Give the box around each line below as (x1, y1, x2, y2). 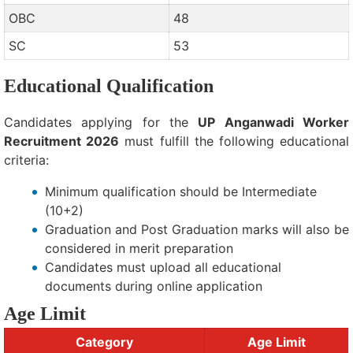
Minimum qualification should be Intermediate (45, 184, 317, 199)
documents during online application (45, 278, 262, 294)
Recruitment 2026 (4, 133, 120, 149)
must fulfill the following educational (119, 133, 350, 149)
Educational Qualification (4, 76, 214, 96)
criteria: (4, 152, 49, 168)
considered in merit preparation (45, 240, 233, 256)
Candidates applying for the (4, 114, 199, 130)
